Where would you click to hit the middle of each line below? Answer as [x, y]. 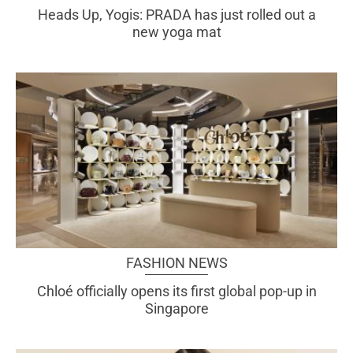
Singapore [176, 309]
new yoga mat [176, 32]
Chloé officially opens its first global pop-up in [176, 292]
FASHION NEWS [176, 263]
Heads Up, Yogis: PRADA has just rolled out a [176, 14]
